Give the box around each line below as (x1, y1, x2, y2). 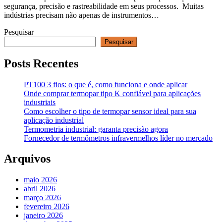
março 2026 (24, 193, 61, 202)
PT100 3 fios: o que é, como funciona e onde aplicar (24, 80, 187, 89)
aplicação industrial (24, 115, 84, 124)
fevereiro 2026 (24, 202, 69, 211)
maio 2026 (24, 175, 57, 184)
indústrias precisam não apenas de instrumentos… (4, 10, 159, 19)
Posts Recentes (4, 56, 78, 70)
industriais (24, 98, 55, 107)
